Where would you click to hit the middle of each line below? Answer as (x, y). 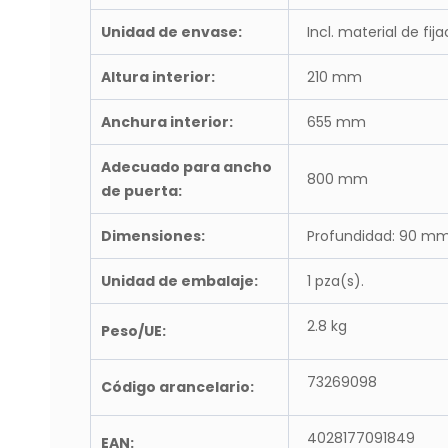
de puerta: (141, 191)
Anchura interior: (167, 122)
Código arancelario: (177, 387)
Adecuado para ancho (186, 167)
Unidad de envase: (171, 32)
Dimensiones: (153, 236)
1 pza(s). (331, 281)
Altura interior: (158, 77)
